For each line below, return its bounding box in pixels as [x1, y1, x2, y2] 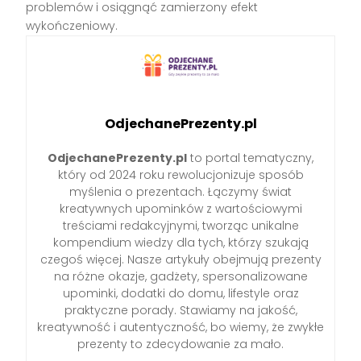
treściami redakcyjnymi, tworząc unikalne [62, 217, 299, 234]
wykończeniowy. [26, 18, 118, 35]
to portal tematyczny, [187, 149, 313, 166]
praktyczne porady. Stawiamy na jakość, [64, 301, 297, 318]
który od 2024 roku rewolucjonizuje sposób [57, 166, 304, 183]
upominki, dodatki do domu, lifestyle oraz [62, 284, 299, 301]
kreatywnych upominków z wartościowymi [59, 200, 302, 217]
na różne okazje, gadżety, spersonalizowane [53, 268, 308, 284]
